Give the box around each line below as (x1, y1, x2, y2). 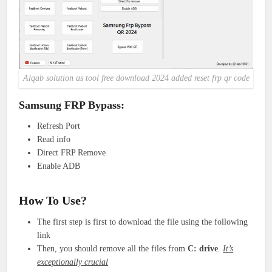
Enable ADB (37, 161, 81, 171)
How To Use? (19, 193, 87, 207)
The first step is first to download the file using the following (37, 217, 248, 226)
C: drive (188, 243, 219, 253)
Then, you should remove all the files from (37, 243, 188, 253)
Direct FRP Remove (37, 148, 106, 157)
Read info (37, 134, 71, 144)
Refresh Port (37, 121, 81, 131)
